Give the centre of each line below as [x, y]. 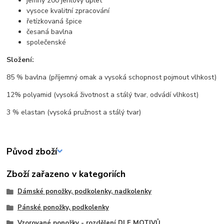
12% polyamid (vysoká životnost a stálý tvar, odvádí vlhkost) [103, 94]
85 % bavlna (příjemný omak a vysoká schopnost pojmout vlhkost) [112, 77]
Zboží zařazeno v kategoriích [66, 174]
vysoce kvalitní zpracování [68, 10]
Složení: [20, 59]
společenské [46, 42]
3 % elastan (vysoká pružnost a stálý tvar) [74, 112]
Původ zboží [32, 151]
